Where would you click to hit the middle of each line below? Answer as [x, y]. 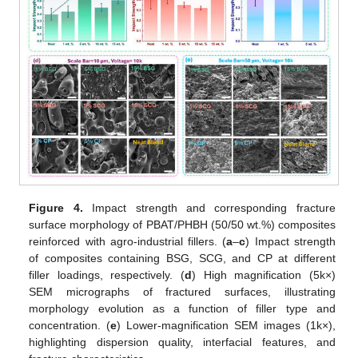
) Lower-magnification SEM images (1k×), [226, 325]
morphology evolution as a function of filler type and [182, 308]
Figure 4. [56, 207]
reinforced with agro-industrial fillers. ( [128, 241]
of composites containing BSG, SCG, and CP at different [182, 258]
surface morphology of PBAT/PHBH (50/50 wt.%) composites [182, 224]
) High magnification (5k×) [264, 274]
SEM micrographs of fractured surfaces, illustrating [182, 291]
